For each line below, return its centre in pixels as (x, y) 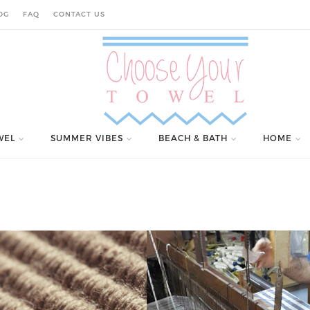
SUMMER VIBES (86, 138)
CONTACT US (79, 14)
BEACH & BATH (193, 138)
